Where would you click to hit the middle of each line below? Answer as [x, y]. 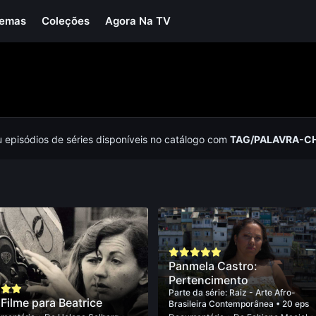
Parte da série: [199, 292]
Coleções [66, 21]
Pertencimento [209, 280]
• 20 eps [293, 304]
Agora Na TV [138, 21]
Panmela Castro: [213, 266]
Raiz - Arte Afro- [263, 292]
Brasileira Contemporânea [223, 304]
